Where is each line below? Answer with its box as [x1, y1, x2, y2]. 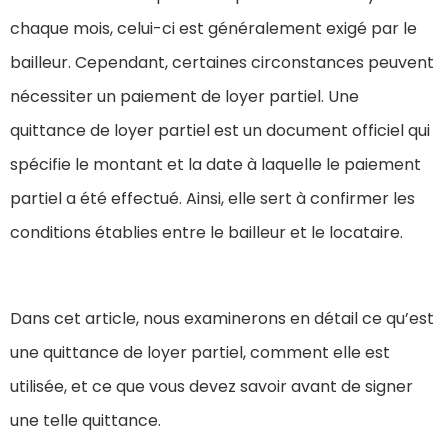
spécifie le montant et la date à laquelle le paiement [10, 153, 421, 177]
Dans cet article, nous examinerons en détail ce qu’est [10, 307, 434, 331]
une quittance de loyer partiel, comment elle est [10, 341, 390, 365]
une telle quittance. [10, 409, 161, 433]
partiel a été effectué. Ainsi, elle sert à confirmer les [10, 187, 415, 211]
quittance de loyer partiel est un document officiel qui [10, 119, 430, 143]
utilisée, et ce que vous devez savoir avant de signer [10, 375, 413, 399]
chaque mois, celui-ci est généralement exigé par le [10, 17, 417, 41]
